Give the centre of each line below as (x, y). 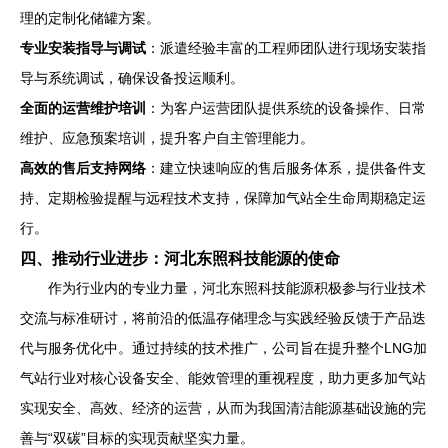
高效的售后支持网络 (83, 168)
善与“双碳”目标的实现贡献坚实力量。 (137, 438)
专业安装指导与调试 (83, 48)
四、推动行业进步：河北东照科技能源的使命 (180, 258)
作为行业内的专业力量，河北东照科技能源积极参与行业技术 (237, 288)
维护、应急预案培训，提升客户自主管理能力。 (167, 138)
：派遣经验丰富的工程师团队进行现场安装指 (286, 48)
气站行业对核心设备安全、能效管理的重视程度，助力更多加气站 (223, 378)
